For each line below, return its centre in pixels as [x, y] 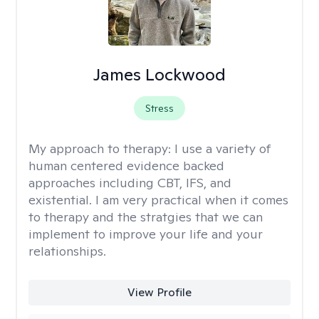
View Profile [159, 292]
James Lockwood [159, 74]
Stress [159, 108]
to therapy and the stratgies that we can [146, 217]
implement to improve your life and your [146, 234]
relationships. [67, 251]
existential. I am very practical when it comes [158, 200]
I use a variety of [223, 148]
